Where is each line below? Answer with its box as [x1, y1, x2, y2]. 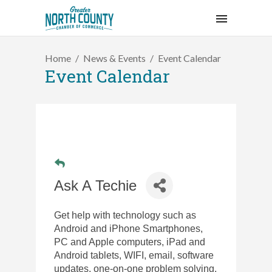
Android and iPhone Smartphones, [54, 223, 203, 234]
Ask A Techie [54, 177, 137, 194]
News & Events [83, 52, 146, 64]
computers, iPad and [117, 237, 205, 247]
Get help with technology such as [54, 210, 196, 220]
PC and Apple [54, 237, 114, 247]
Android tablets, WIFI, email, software [54, 250, 214, 260]
